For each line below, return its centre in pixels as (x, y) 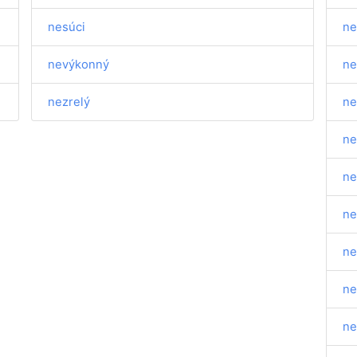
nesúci (67, 27)
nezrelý (69, 102)
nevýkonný (79, 64)
